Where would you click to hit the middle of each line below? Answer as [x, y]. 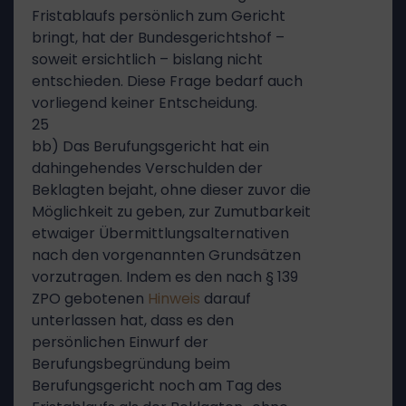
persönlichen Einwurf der [120, 342]
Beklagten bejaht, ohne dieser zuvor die [171, 190]
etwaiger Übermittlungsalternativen [160, 233]
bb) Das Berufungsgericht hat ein [150, 146]
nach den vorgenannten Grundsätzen [166, 255]
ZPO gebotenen [90, 299]
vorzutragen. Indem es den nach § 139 [165, 277]
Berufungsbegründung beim [131, 364]
